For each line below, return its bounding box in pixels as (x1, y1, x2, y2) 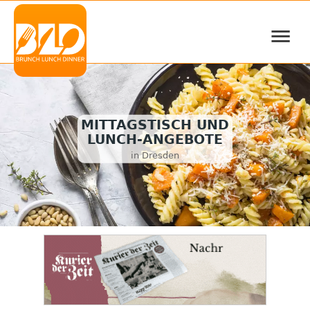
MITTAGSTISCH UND (81, 118, 229, 133)
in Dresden (131, 149, 179, 161)
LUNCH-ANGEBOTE (87, 132, 223, 147)
